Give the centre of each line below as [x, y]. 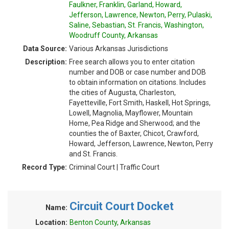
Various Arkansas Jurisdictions [119, 49]
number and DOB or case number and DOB [138, 72]
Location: [51, 222]
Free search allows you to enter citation [132, 62]
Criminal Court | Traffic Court [114, 167]
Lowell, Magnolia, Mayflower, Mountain [131, 113]
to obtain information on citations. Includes [138, 82]
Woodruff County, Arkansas [113, 35]
